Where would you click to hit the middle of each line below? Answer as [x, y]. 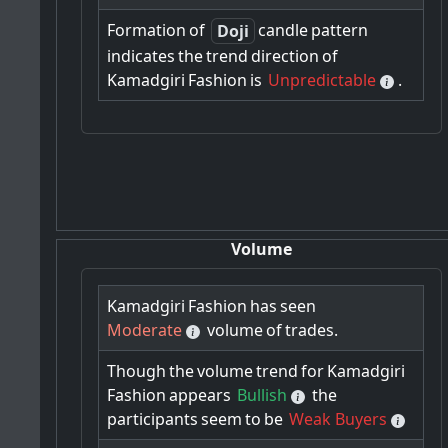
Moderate [145, 329]
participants [153, 418]
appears [200, 394]
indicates [141, 56]
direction [285, 56]
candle [283, 30]
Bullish [262, 394]
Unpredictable [322, 80]
